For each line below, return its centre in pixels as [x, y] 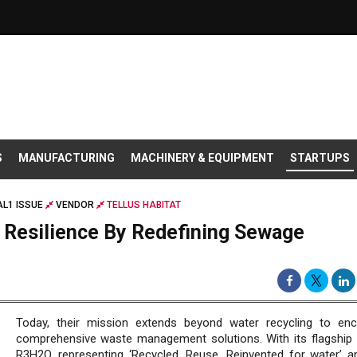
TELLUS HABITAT [143, 205]
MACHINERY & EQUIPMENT [202, 158]
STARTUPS [320, 158]
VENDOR [75, 205]
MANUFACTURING [67, 158]
